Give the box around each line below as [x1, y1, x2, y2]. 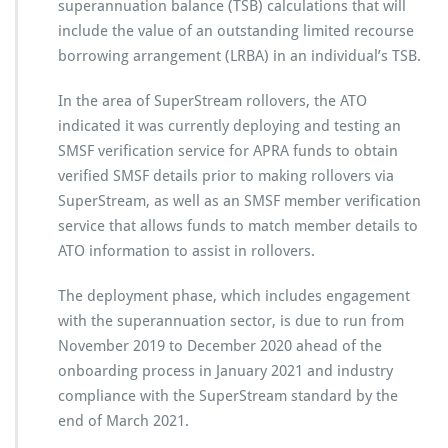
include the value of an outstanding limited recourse [58, 21, 414, 40]
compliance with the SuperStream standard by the [58, 386, 398, 405]
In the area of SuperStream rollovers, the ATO [58, 91, 367, 110]
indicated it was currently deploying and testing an [58, 116, 401, 135]
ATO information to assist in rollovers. [58, 241, 315, 260]
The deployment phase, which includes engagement [58, 286, 410, 305]
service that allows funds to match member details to [58, 216, 418, 235]
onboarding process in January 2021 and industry [58, 361, 393, 380]
